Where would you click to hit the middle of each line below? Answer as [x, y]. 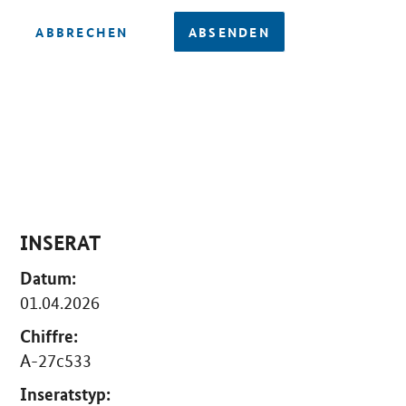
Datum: [48, 277]
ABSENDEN [229, 32]
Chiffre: [49, 335]
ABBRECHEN [82, 32]
